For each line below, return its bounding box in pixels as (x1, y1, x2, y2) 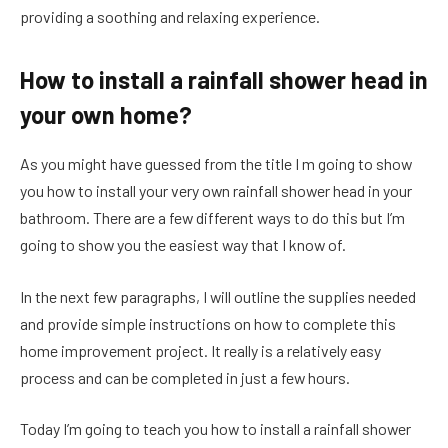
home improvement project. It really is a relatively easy (20, 340, 381, 360)
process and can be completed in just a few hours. (20, 367, 353, 387)
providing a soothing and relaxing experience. (20, 7, 323, 27)
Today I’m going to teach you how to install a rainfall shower (20, 419, 411, 439)
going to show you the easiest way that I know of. (20, 235, 346, 255)
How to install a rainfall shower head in (20, 65, 428, 95)
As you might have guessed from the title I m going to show (20, 154, 412, 174)
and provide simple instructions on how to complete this (20, 313, 396, 333)
